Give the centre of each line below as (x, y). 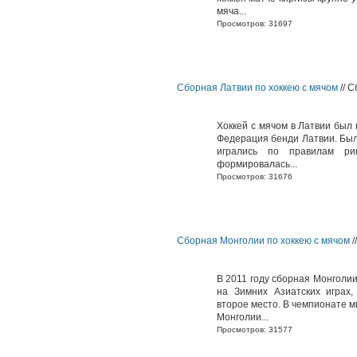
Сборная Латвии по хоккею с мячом (257, 88)
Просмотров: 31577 (255, 330)
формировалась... (257, 164)
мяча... (231, 11)
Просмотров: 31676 (255, 177)
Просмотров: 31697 (255, 24)
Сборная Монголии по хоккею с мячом (263, 241)
